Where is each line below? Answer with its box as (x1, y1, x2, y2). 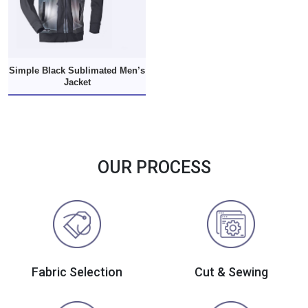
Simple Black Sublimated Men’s (9, 65, 145, 76)
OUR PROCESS (97, 157, 211, 178)
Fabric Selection (32, 265, 122, 280)
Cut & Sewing (194, 265, 268, 280)
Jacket (63, 76, 91, 87)
